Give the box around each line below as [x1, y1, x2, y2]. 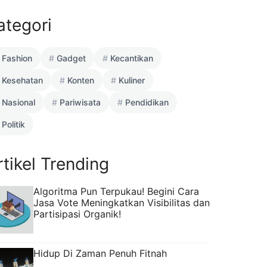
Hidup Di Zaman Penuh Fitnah [33, 247, 167, 259]
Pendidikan [125, 97, 169, 107]
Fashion [2, 52, 32, 63]
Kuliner [119, 74, 145, 85]
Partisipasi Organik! [33, 207, 121, 220]
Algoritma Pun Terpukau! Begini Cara [33, 185, 199, 197]
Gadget [57, 52, 86, 63]
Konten [67, 74, 94, 85]
